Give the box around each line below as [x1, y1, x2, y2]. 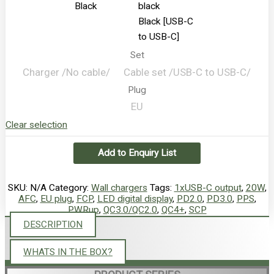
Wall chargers [91, 182, 147, 193]
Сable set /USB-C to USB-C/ [124, 65, 251, 78]
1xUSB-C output [174, 182, 242, 193]
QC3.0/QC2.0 [103, 204, 157, 215]
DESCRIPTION [23, 218, 83, 230]
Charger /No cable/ [23, 65, 110, 78]
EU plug [40, 193, 72, 204]
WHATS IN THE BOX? [23, 246, 113, 257]
